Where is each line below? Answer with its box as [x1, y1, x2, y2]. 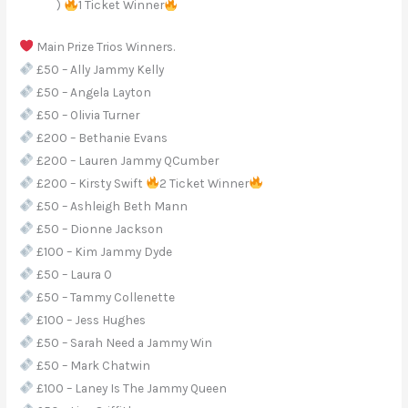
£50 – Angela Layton [33, 84, 151, 99]
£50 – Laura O [33, 266, 112, 281]
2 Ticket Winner [159, 175, 250, 190]
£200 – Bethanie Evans [33, 129, 168, 145]
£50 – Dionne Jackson [33, 220, 163, 236]
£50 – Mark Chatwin [33, 357, 150, 372]
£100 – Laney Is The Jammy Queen [33, 380, 227, 395]
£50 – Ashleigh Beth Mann [33, 198, 188, 213]
